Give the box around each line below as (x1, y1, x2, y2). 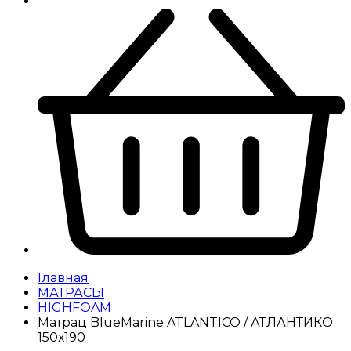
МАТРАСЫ (38, 284, 104, 300)
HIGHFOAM (38, 299, 111, 315)
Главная (38, 270, 89, 285)
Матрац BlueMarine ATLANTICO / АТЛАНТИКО (38, 314, 333, 330)
